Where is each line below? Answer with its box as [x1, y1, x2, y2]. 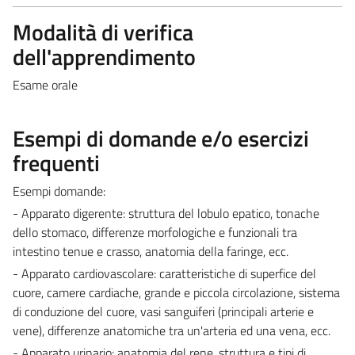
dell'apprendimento [13, 39, 196, 74]
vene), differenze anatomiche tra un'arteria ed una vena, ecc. [13, 320, 330, 340]
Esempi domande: [13, 181, 105, 200]
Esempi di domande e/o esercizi [13, 120, 309, 155]
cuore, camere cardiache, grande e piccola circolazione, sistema [13, 282, 340, 302]
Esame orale [13, 74, 78, 94]
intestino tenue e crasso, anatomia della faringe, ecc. [13, 241, 288, 261]
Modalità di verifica [13, 14, 193, 49]
